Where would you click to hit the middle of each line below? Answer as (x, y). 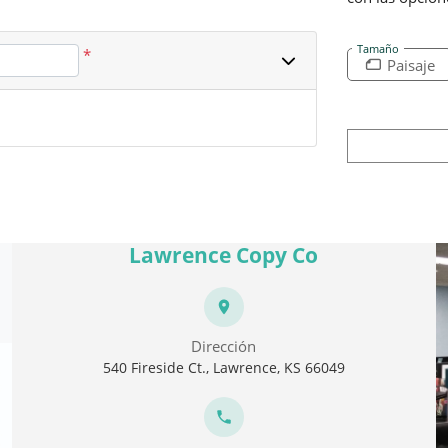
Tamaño (378, 48)
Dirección (224, 345)
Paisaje (411, 64)
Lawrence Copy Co (224, 254)
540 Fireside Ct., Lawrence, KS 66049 (223, 367)
